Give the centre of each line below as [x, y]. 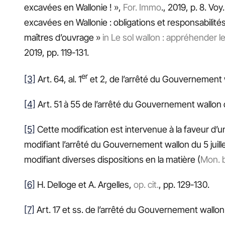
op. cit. [146, 184]
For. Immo [142, 7]
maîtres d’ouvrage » [63, 37]
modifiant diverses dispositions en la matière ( [112, 159]
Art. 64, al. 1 [59, 79]
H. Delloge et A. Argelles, [84, 184]
